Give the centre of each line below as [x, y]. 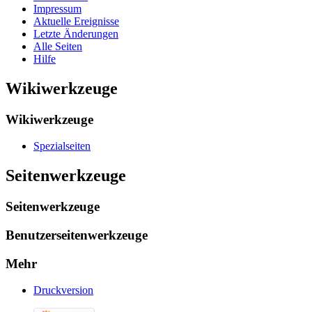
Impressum [57, 8]
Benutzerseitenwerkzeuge [77, 235]
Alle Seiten [58, 46]
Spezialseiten [62, 146]
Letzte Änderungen [76, 33]
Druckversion [63, 290]
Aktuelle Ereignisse [76, 21]
